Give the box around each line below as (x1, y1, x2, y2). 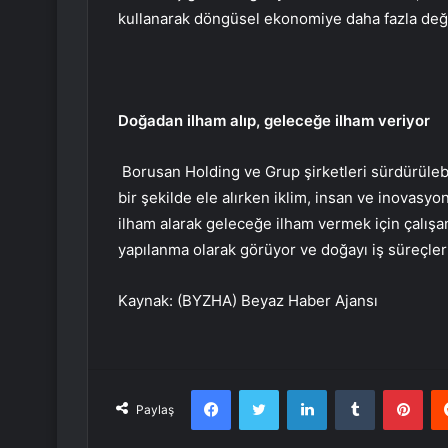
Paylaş (136, 401, 174, 417)
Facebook (230, 380, 291, 397)
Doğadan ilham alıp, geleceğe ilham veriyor (118, 110, 430, 130)
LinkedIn (326, 380, 378, 397)
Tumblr (374, 380, 416, 397)
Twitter (278, 380, 322, 397)
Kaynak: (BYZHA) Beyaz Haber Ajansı (118, 290, 378, 310)
